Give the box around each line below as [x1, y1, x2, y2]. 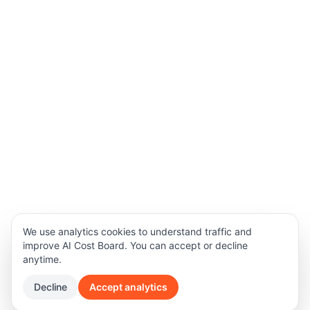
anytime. [23, 253, 62, 265]
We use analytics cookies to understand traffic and [23, 226, 252, 237]
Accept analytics [89, 281, 167, 293]
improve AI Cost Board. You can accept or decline [23, 239, 248, 251]
